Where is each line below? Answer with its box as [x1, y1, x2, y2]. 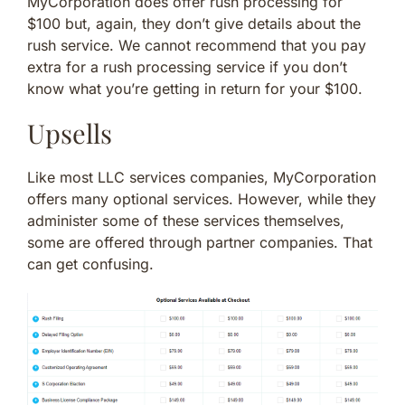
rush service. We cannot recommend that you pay [27, 36, 366, 55]
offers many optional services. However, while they [27, 190, 376, 209]
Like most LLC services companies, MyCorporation [27, 168, 376, 187]
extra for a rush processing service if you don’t [27, 58, 347, 77]
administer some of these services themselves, [27, 212, 349, 231]
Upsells [27, 116, 112, 151]
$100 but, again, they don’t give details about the [27, 14, 361, 33]
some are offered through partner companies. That [27, 233, 372, 252]
